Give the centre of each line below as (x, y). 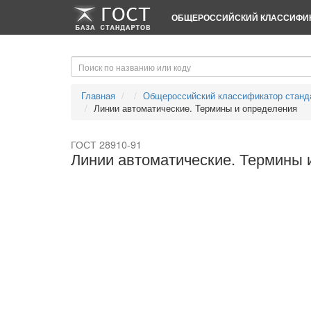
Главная (98, 95)
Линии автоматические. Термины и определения (195, 108)
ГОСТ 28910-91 (106, 144)
